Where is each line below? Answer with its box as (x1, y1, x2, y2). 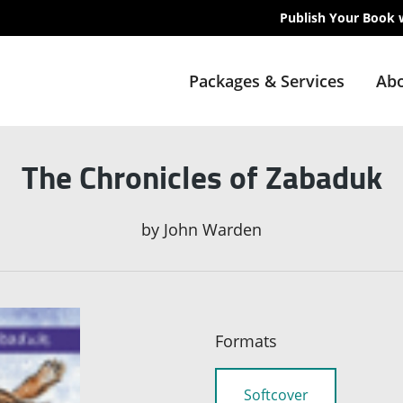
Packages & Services (188, 70, 345, 92)
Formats (215, 330, 277, 353)
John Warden (164, 219, 262, 241)
